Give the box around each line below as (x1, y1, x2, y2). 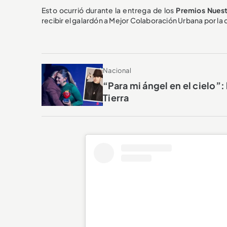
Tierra (103, 91, 129, 103)
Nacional (103, 66, 131, 74)
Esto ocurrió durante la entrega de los (42, 5, 176, 15)
